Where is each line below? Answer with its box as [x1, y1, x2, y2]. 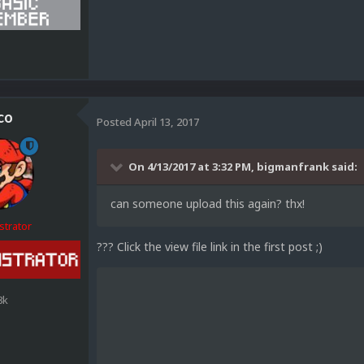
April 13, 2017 [134, 115, 199, 130]
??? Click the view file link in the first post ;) [97, 238, 323, 254]
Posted [97, 115, 134, 130]
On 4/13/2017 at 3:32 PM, [128, 158, 257, 174]
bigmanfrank [257, 158, 329, 174]
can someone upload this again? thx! [110, 195, 305, 211]
